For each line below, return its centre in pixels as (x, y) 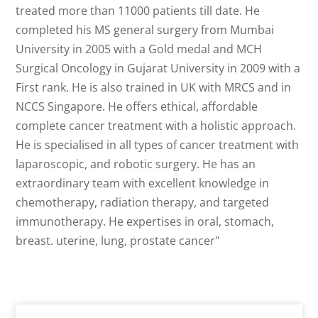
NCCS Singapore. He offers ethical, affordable (137, 107)
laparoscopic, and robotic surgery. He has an (136, 164)
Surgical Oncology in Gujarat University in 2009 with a (158, 68)
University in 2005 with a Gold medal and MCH (139, 49)
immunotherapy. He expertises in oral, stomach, (145, 222)
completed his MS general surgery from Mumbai (145, 30)
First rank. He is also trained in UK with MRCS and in (154, 88)
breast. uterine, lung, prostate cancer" (118, 241)
